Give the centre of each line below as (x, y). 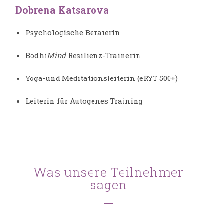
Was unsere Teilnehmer (108, 172)
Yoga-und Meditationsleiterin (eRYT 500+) (102, 78)
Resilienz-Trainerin (104, 55)
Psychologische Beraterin (73, 33)
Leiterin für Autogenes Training (84, 101)
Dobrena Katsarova (62, 10)
